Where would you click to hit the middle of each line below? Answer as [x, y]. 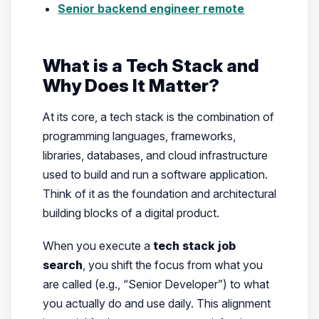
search [62, 265]
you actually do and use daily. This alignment [156, 303]
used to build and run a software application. [155, 174]
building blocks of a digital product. [131, 213]
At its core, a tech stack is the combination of [158, 116]
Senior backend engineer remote [151, 9]
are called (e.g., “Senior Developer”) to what [156, 284]
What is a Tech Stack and [151, 66]
